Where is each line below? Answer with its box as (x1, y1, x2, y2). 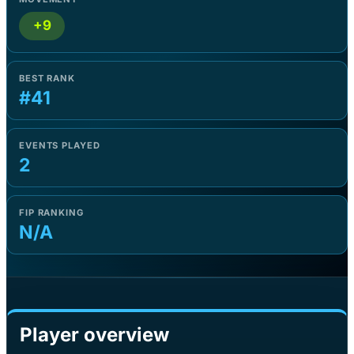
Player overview (20, 322, 169, 346)
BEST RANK (19, 72, 76, 84)
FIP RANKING (19, 206, 84, 218)
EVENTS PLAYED (19, 139, 100, 151)
